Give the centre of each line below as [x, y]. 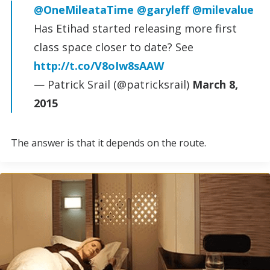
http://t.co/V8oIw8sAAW [99, 66]
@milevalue [223, 10]
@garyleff [163, 10]
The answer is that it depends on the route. [108, 143]
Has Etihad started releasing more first [135, 28]
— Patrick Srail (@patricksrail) [113, 84]
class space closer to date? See [114, 47]
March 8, [215, 84]
